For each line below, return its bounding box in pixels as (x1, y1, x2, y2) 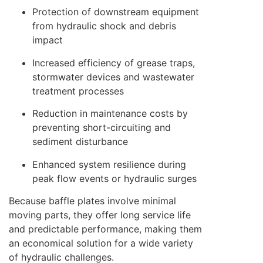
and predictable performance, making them (9, 223, 202, 235)
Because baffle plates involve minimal (9, 195, 176, 207)
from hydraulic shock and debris (32, 20, 176, 32)
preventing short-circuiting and (32, 122, 171, 134)
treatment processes (32, 85, 124, 97)
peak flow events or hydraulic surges (32, 172, 197, 184)
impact (32, 34, 63, 46)
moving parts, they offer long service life (9, 209, 191, 221)
